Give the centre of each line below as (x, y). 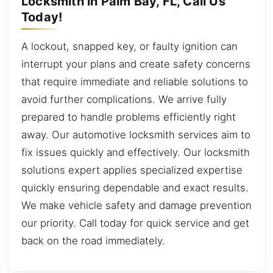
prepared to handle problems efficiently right (129, 117)
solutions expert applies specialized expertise (132, 170)
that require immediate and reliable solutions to (135, 81)
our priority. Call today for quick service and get (135, 223)
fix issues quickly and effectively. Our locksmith (136, 152)
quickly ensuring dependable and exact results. (135, 187)
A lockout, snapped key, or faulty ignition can (129, 46)
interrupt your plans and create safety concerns (136, 64)
